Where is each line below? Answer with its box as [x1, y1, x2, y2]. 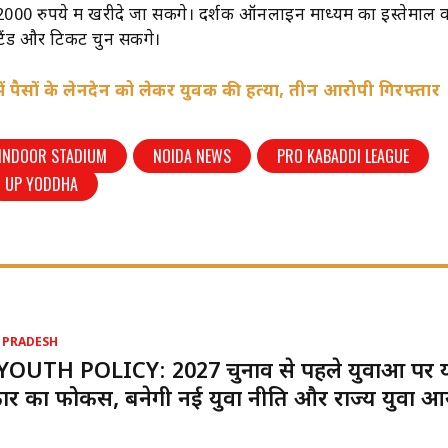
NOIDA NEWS [153, 143, 232, 168]
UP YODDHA [5, 171, 79, 196]
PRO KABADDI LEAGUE [277, 143, 410, 168]
